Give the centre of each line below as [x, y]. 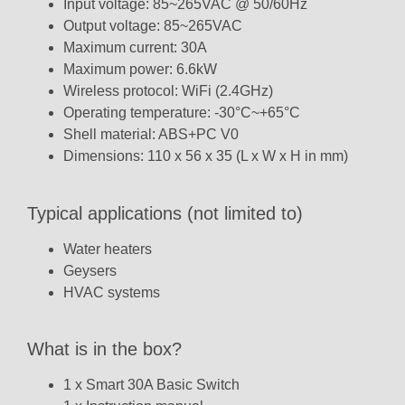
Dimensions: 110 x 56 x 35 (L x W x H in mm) [206, 156]
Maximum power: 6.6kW [140, 70]
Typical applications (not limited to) [165, 213]
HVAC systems [112, 292]
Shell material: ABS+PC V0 [151, 135]
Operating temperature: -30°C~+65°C [182, 113]
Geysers [90, 270]
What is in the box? [104, 348]
